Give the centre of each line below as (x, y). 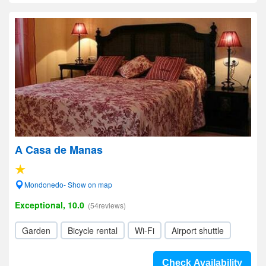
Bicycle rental (93, 230)
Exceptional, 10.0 (50, 205)
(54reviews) (107, 205)
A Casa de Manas (59, 150)
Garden (36, 230)
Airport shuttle (198, 230)
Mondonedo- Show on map (68, 184)
